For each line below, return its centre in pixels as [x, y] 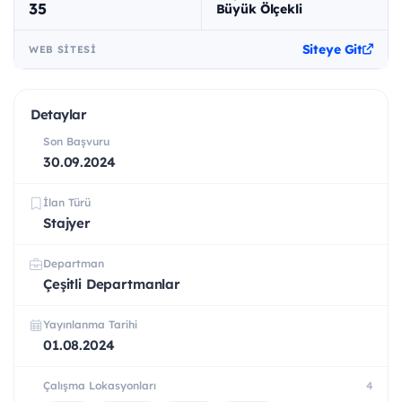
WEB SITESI [63, 50]
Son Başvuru [76, 142]
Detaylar [59, 115]
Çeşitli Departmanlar [112, 284]
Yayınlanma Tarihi [90, 325]
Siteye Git [332, 50]
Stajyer [67, 223]
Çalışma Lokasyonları [100, 386]
